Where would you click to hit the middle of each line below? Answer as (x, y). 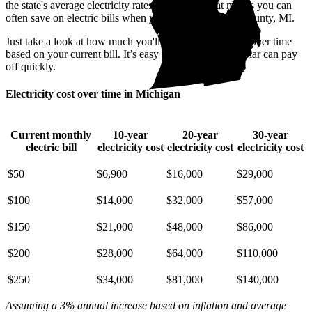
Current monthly (51, 134)
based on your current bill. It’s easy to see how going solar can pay (151, 54)
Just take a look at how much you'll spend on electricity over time (149, 42)
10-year (130, 134)
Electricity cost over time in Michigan (93, 94)
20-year (200, 134)
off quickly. (31, 67)
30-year (271, 134)
